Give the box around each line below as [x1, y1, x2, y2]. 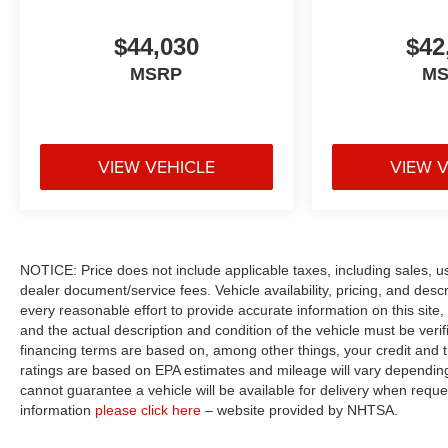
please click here [95, 401, 201, 418]
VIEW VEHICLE [97, 153, 215, 179]
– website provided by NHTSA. [201, 401, 398, 418]
